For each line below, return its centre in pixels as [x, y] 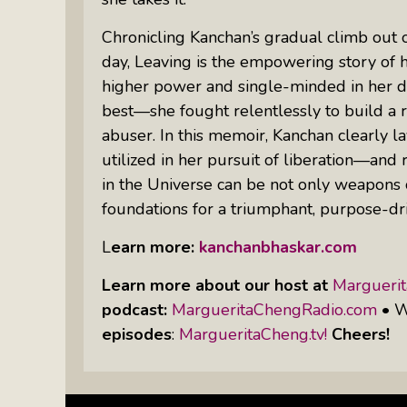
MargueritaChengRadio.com [274, 309]
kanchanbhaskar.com [278, 247]
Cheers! [361, 334]
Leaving [163, 61]
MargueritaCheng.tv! [253, 334]
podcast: [137, 309]
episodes [137, 334]
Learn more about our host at [215, 285]
